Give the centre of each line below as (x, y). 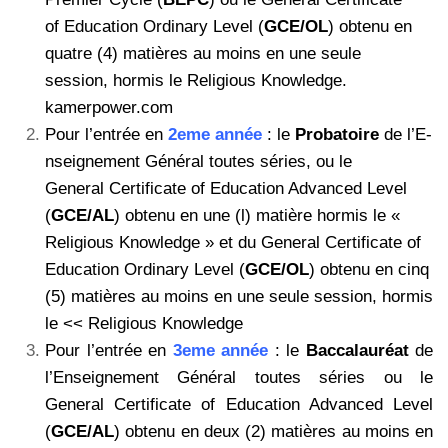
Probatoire (337, 135)
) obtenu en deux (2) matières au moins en (273, 432)
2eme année (215, 135)
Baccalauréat (357, 351)
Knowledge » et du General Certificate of (270, 243)
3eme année (220, 351)
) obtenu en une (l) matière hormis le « (257, 216)
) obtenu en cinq (369, 270)
